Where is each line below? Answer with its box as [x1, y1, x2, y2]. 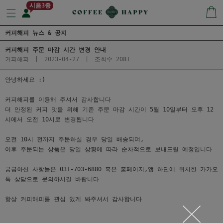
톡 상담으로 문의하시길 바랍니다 [5, 176, 99, 183]
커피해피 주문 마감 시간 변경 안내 [5, 46, 106, 53]
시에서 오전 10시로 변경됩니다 [5, 116, 94, 123]
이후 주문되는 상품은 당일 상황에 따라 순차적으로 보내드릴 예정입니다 [5, 146, 212, 153]
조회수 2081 [91, 56, 130, 63]
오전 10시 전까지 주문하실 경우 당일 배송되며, [5, 136, 144, 143]
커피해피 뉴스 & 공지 [5, 29, 67, 36]
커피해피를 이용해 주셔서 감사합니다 [5, 96, 111, 103]
